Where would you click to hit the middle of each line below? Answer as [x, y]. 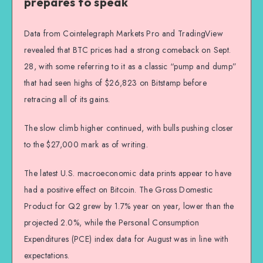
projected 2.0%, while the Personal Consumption [112, 222]
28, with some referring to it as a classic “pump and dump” [131, 67]
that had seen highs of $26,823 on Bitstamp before [116, 83]
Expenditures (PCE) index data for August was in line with [126, 239]
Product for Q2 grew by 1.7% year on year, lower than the [129, 206]
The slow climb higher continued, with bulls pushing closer [129, 128]
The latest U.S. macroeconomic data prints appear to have [128, 173]
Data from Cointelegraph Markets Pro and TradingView [124, 34]
